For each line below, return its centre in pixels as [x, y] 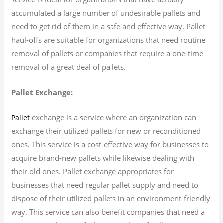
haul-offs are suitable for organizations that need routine [109, 40]
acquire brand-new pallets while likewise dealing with [103, 158]
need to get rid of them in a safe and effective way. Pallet [109, 26]
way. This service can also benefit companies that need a [108, 211]
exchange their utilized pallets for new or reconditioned [106, 131]
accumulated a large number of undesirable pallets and [106, 13]
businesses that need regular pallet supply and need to [105, 184]
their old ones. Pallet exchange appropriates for [93, 171]
